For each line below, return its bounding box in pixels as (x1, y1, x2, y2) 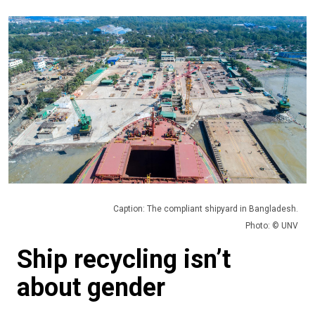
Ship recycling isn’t (17, 245, 231, 275)
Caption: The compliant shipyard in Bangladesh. (113, 204, 298, 214)
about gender (17, 273, 165, 303)
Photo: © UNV (245, 221, 298, 231)
